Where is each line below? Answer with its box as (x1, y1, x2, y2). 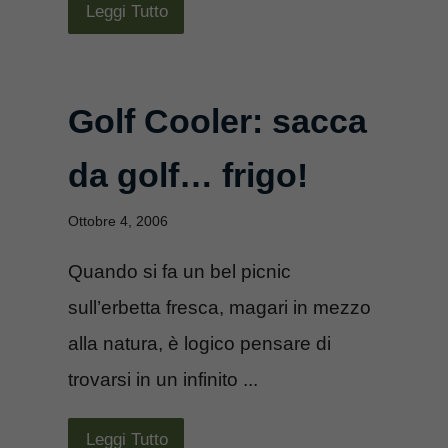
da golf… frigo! (68, 155, 308, 194)
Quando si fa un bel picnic (68, 260, 291, 282)
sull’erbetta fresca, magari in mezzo (68, 296, 371, 318)
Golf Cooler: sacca (68, 101, 367, 140)
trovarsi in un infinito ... (68, 368, 258, 390)
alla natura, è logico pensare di (68, 332, 331, 354)
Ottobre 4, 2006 (68, 212, 168, 229)
